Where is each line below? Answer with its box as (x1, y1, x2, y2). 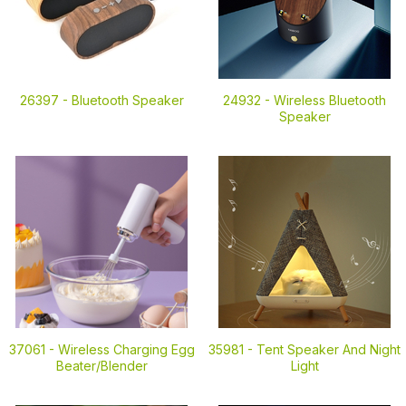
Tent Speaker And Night (256, 342, 401, 357)
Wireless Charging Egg (57, 342, 195, 357)
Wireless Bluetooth (274, 92, 386, 108)
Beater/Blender (55, 358, 148, 373)
